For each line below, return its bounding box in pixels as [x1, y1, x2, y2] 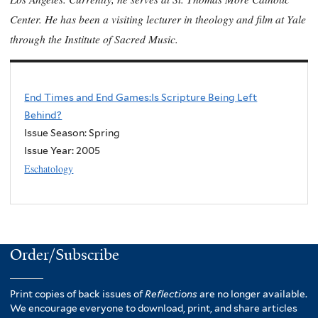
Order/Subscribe [10, 245, 119, 265]
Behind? [24, 109, 62, 121]
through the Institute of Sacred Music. [10, 31, 178, 46]
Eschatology [24, 162, 74, 176]
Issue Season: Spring [24, 127, 121, 139]
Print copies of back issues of [10, 288, 145, 300]
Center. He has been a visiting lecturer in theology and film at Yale [10, 11, 306, 26]
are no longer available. [197, 288, 307, 300]
